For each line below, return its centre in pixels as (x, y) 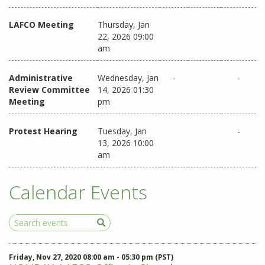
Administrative (41, 78)
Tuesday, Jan (122, 131)
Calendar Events (78, 192)
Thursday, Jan (124, 25)
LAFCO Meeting (41, 25)
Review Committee (49, 90)
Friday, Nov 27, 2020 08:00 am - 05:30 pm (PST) (91, 257)
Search (23, 219)
